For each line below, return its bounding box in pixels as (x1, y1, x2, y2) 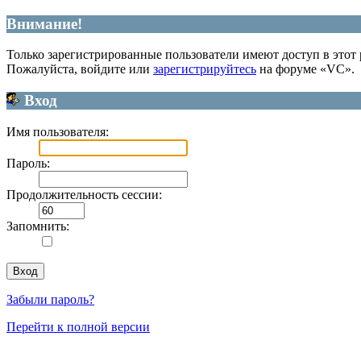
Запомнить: (6, 218, 69, 233)
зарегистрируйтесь (153, 62, 256, 77)
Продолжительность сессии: (6, 187, 162, 201)
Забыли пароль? (6, 292, 94, 306)
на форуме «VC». (256, 62, 355, 77)
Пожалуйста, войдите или (6, 62, 153, 77)
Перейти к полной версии (6, 319, 150, 334)
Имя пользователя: (6, 124, 109, 139)
